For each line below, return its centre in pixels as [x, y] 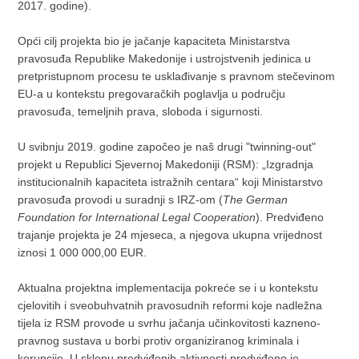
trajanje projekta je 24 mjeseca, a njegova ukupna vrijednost [170, 235]
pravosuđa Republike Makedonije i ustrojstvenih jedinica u [165, 59]
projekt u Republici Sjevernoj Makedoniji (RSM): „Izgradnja [166, 165]
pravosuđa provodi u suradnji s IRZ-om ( [121, 200]
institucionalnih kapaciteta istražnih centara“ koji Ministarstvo [171, 182]
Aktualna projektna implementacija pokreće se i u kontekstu [168, 288]
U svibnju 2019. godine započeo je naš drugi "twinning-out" [167, 147]
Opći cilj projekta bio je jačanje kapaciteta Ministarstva [154, 41]
